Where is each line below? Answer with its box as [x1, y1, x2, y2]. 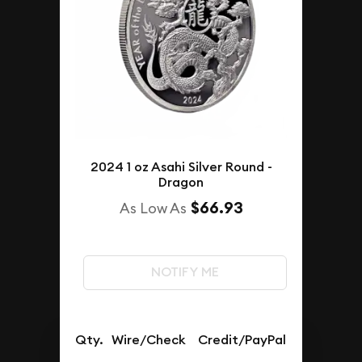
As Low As [119, 199, 187, 218]
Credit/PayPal [198, 331, 287, 349]
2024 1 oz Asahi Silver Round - [90, 158, 272, 176]
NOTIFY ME [150, 263, 219, 281]
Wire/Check [112, 331, 187, 349]
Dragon [158, 174, 204, 192]
